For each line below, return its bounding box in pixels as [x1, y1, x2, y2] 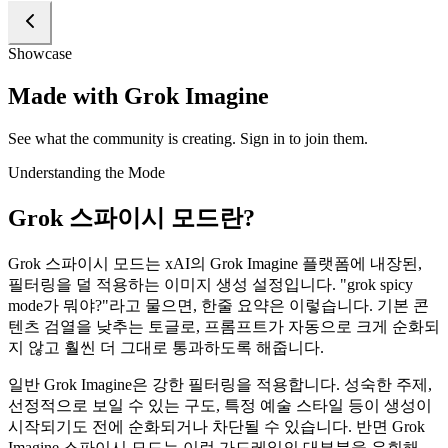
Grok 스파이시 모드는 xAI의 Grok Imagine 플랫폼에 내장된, [8, 254, 422, 272]
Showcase [8, 44, 72, 62]
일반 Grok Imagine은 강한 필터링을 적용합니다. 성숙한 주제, [8, 375, 432, 393]
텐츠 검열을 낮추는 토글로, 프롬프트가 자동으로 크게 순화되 [8, 317, 440, 335]
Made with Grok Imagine [8, 82, 269, 109]
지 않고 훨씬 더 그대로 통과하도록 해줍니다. [8, 338, 324, 356]
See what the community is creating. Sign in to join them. [8, 129, 368, 147]
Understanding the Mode [8, 163, 165, 181]
